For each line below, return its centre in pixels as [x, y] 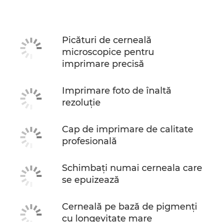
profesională [89, 141]
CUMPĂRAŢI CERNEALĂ [48, 26]
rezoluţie [81, 103]
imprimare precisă [103, 64]
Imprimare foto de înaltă [117, 91]
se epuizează [91, 180]
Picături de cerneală [107, 40]
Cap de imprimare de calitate [128, 129]
